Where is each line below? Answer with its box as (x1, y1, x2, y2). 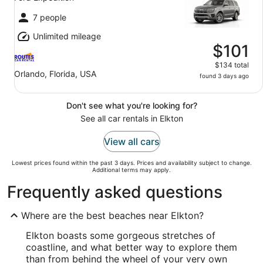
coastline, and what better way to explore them (26, 241, 237, 253)
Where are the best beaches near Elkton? (21, 210, 204, 221)
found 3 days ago (200, 72, 249, 79)
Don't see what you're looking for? (66, 100, 197, 110)
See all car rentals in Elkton (80, 113, 183, 123)
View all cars (103, 136, 160, 147)
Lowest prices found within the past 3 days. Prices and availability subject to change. (11, 159, 252, 166)
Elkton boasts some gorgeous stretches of (26, 230, 215, 241)
